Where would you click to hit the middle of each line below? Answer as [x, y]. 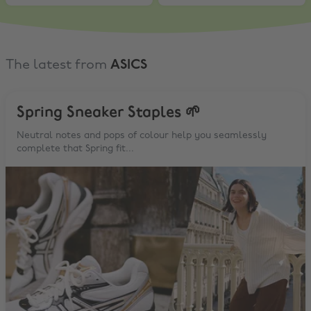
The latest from [58, 65]
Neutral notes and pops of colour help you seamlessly [142, 135]
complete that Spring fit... [75, 149]
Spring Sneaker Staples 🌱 [109, 112]
